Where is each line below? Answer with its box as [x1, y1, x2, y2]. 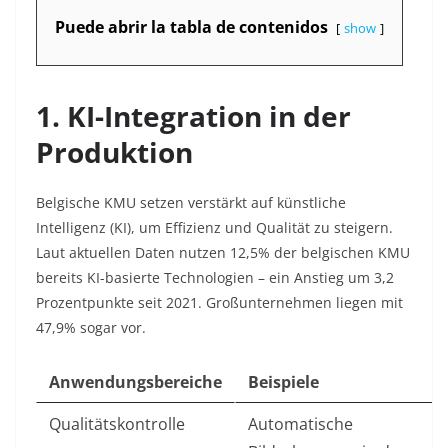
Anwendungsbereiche [49, 371, 222, 394]
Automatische [248, 413, 353, 436]
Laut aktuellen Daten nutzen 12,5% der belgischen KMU [36, 243, 410, 263]
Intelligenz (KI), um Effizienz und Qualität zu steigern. [36, 218, 393, 238]
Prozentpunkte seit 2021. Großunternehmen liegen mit [36, 293, 403, 313]
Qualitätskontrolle [49, 413, 185, 436]
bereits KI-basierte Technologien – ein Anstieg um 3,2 [36, 268, 394, 288]
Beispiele [248, 371, 319, 394]
